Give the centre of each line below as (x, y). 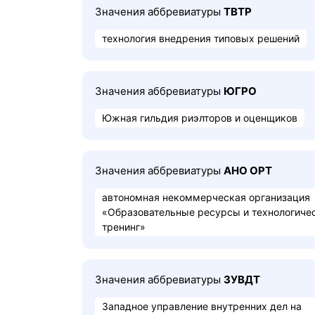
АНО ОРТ (248, 171)
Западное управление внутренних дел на (202, 306)
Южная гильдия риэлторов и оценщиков (200, 118)
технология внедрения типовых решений (201, 38)
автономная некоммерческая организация (206, 197)
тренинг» (124, 227)
